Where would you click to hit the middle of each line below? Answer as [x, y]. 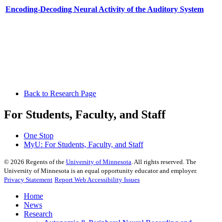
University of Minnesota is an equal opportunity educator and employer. [101, 171]
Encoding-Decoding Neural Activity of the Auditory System [105, 9]
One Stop [39, 136]
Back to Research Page [60, 94]
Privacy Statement [28, 180]
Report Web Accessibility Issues [97, 180]
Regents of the [45, 162]
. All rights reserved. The [164, 162]
